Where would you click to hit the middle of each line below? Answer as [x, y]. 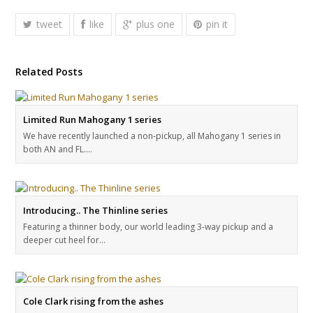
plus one [156, 24]
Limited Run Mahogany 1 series [93, 120]
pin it [217, 24]
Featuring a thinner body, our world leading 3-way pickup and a [148, 227]
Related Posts [49, 72]
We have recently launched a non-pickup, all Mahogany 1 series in [152, 136]
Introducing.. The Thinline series [96, 211]
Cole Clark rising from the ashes [94, 301]
